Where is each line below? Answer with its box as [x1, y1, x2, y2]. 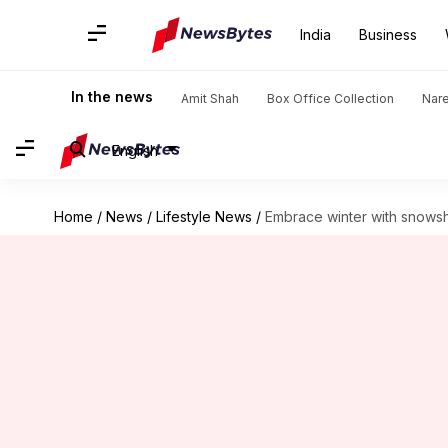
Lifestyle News [155, 208, 252, 225]
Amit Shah [181, 91, 239, 106]
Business [359, 26, 417, 43]
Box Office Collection [267, 91, 394, 106]
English [112, 141, 158, 159]
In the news [71, 88, 153, 105]
